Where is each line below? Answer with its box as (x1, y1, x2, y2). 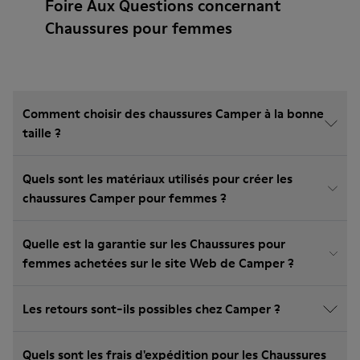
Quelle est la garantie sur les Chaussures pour (22, 235, 285, 252)
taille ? (22, 124, 61, 141)
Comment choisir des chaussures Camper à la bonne (22, 104, 324, 122)
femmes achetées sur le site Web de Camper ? (22, 254, 294, 272)
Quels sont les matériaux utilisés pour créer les (22, 170, 292, 187)
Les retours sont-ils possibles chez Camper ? (22, 300, 280, 317)
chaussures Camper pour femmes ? (22, 189, 227, 207)
